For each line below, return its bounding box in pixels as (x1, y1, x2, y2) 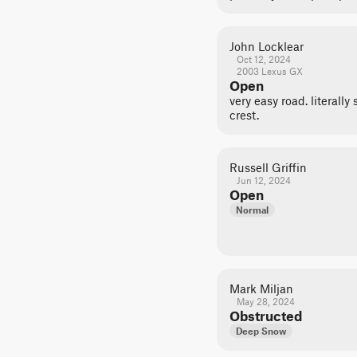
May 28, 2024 (236, 296, 295, 307)
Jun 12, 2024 (236, 175, 291, 186)
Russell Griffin (229, 160, 307, 175)
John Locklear (229, 39, 304, 53)
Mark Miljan (229, 281, 293, 296)
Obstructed (229, 308, 302, 324)
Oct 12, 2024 (236, 53, 291, 65)
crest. (229, 108, 259, 122)
